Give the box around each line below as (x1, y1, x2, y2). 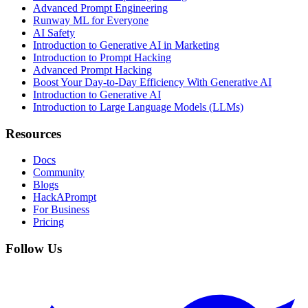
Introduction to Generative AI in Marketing (33, 38, 219, 51)
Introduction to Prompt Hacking (33, 51, 171, 63)
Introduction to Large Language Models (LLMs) (33, 100, 243, 113)
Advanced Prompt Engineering (33, 1, 168, 14)
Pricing (33, 216, 64, 228)
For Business (33, 203, 89, 216)
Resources (5, 126, 61, 141)
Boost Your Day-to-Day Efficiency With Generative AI (33, 76, 272, 88)
